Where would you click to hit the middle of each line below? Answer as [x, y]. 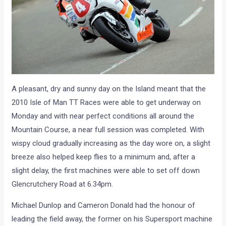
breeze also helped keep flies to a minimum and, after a [104, 157]
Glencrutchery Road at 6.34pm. [63, 184]
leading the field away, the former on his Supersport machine [112, 219]
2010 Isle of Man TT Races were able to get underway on [106, 102]
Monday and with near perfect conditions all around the [103, 116]
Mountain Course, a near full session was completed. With [108, 129]
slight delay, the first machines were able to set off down [106, 170]
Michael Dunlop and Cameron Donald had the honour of [104, 205]
